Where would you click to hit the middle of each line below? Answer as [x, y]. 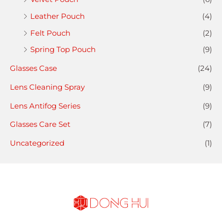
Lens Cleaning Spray [47, 87]
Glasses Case [33, 68]
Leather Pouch [57, 16]
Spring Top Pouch [63, 50]
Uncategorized [37, 143]
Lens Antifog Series [45, 106]
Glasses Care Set [40, 124]
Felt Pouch [50, 33]
